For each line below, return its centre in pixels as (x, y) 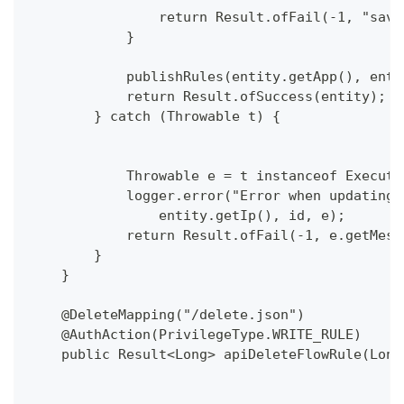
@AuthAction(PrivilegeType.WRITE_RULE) (195, 335)
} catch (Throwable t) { (155, 117)
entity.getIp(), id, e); (187, 216)
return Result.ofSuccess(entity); (207, 97)
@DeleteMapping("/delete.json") (167, 315)
